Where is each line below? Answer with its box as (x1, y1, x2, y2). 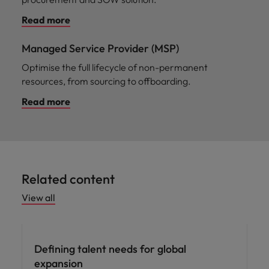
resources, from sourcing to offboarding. (22, 74, 191, 87)
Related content (22, 170, 115, 187)
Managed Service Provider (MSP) (22, 41, 179, 55)
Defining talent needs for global (34, 241, 186, 256)
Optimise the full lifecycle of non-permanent (22, 61, 208, 73)
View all (22, 191, 55, 204)
